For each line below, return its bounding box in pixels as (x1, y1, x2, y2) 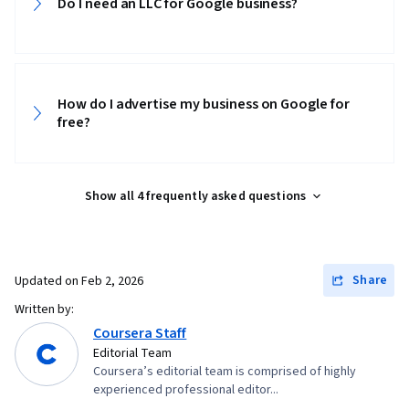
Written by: (15, 299, 74, 319)
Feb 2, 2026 (81, 271, 143, 290)
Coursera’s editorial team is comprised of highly (93, 362, 356, 381)
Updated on (15, 271, 81, 290)
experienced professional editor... (93, 380, 278, 399)
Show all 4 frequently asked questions (84, 186, 307, 205)
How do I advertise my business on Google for (58, 93, 350, 114)
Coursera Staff (93, 322, 187, 343)
